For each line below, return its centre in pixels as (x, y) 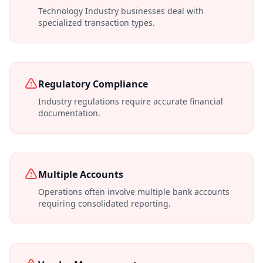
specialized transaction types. (97, 22)
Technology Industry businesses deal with (121, 11)
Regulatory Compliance (93, 84)
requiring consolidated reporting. (104, 203)
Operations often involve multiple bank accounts (134, 191)
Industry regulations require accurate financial (131, 101)
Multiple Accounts (81, 174)
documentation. (69, 113)
